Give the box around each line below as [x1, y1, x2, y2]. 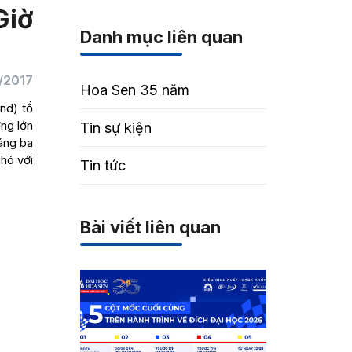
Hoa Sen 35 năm [80, 82, 190, 98]
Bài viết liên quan [80, 217, 222, 237]
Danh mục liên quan [80, 27, 244, 47]
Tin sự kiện [80, 119, 152, 136]
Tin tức [80, 157, 126, 174]
